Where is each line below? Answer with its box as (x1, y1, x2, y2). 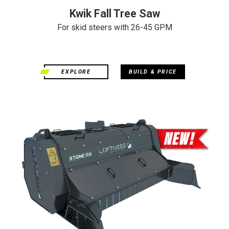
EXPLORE (61, 68, 91, 75)
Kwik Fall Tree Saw (69, 7, 160, 20)
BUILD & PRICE (129, 68, 177, 75)
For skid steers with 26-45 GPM (57, 22, 172, 32)
